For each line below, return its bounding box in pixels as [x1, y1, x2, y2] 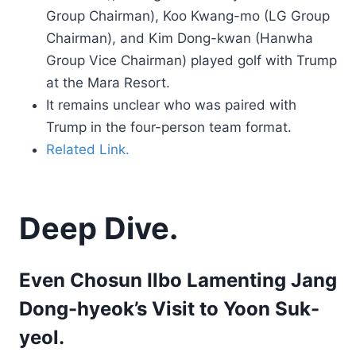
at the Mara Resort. [46, 75, 170, 91]
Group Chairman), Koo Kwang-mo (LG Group [46, 8, 330, 24]
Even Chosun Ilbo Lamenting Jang [19, 269, 337, 292]
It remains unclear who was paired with [46, 97, 296, 113]
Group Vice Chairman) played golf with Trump [46, 52, 337, 68]
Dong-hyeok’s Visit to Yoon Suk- [19, 297, 319, 320]
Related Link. [46, 141, 130, 157]
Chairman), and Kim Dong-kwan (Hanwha [46, 30, 313, 46]
